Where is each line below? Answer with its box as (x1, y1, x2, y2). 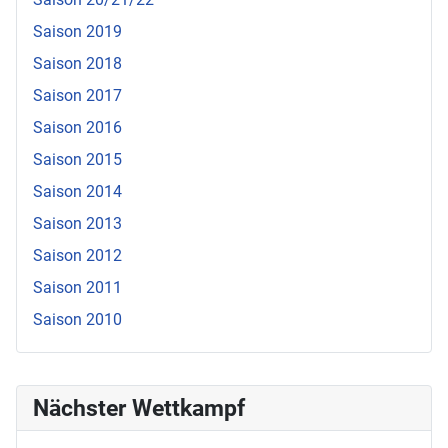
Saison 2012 (33, 246, 122, 265)
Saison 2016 (33, 118, 122, 137)
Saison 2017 (33, 86, 122, 105)
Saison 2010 (33, 310, 122, 329)
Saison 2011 (33, 278, 122, 297)
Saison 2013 (33, 214, 122, 233)
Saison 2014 (33, 182, 122, 201)
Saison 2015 (33, 150, 122, 169)
